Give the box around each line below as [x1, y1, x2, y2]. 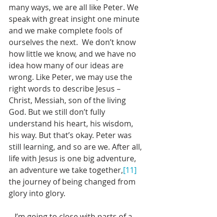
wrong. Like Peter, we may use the [9, 72, 134, 82]
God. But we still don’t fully [9, 107, 107, 117]
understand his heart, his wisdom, [9, 118, 135, 129]
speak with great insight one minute [9, 14, 141, 24]
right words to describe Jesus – [9, 83, 123, 94]
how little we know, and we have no [9, 48, 138, 59]
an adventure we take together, [9, 165, 123, 175]
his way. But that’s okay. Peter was [9, 130, 134, 140]
